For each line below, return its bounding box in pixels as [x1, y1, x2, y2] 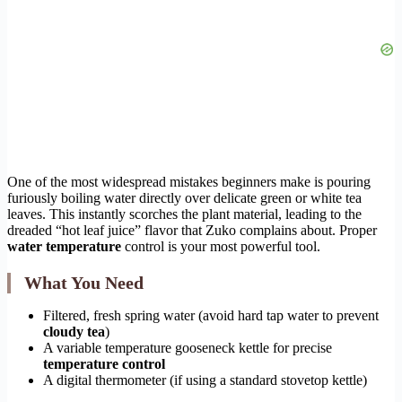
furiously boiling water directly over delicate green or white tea [7, 190, 362, 206]
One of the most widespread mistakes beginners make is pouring [7, 174, 371, 190]
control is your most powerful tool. [121, 239, 320, 255]
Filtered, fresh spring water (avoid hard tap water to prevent [43, 308, 379, 324]
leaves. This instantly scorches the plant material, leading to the [7, 206, 362, 223]
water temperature [7, 239, 121, 255]
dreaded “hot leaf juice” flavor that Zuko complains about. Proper [7, 223, 377, 239]
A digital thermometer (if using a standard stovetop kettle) [43, 372, 367, 389]
